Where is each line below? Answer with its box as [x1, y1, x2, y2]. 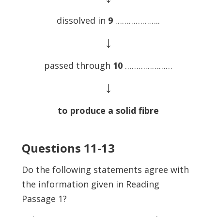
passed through [44, 60, 113, 71]
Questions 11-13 [21, 140, 115, 156]
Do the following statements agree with [21, 164, 189, 175]
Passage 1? [21, 193, 67, 204]
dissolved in [57, 15, 108, 26]
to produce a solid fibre [58, 105, 159, 116]
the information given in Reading [21, 178, 159, 190]
